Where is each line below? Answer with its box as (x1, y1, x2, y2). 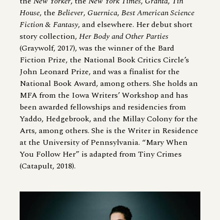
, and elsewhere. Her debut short (78, 19, 192, 31)
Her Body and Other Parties (79, 30, 168, 43)
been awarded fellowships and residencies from (20, 101, 186, 113)
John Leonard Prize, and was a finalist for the (20, 66, 180, 78)
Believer (57, 7, 83, 19)
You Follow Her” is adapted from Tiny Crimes (20, 148, 182, 161)
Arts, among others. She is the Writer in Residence (20, 125, 198, 137)
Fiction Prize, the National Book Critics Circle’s (20, 54, 189, 66)
